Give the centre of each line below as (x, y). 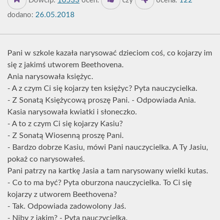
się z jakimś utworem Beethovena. (66, 65)
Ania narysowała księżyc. (50, 77)
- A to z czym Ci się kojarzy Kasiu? (65, 124)
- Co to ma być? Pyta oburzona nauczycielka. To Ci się (99, 183)
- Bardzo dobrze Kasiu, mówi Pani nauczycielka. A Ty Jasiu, (108, 147)
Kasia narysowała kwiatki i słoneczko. (72, 112)
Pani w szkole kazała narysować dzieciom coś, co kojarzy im (110, 53)
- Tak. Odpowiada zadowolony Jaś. (67, 206)
